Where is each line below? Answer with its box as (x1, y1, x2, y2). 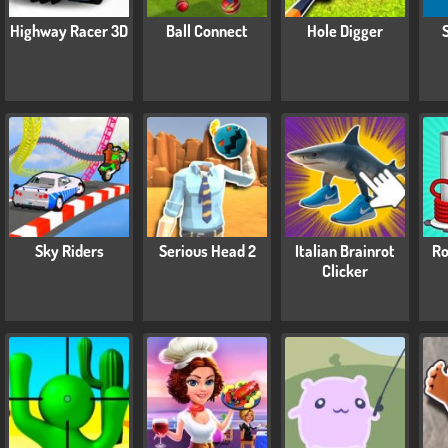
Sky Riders (34, 240, 104, 261)
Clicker (322, 260, 368, 281)
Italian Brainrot (295, 240, 395, 261)
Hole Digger (307, 20, 383, 41)
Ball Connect (166, 20, 248, 41)
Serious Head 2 (158, 240, 256, 261)
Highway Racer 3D (10, 20, 128, 41)
